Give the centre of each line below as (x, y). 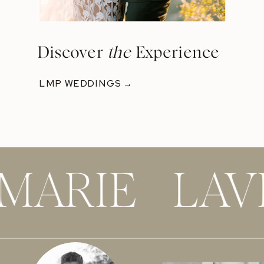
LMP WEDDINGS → (86, 83)
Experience (175, 53)
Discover (72, 53)
